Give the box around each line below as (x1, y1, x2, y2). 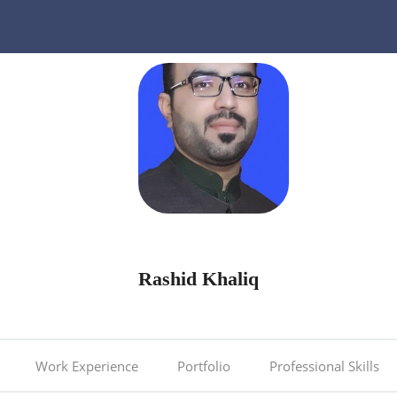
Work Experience (35, 357, 138, 376)
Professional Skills (269, 357, 379, 376)
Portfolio (177, 357, 230, 376)
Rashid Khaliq (138, 268, 259, 291)
